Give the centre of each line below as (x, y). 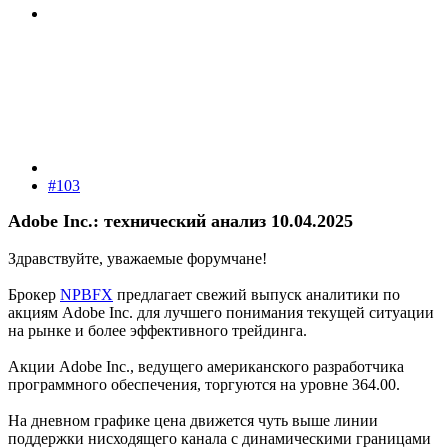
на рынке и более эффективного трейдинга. (157, 330)
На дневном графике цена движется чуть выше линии (193, 420)
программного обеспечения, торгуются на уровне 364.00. (204, 384)
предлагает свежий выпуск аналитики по (256, 294)
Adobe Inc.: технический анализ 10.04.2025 (180, 220)
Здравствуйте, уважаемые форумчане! (137, 258)
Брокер (34, 294)
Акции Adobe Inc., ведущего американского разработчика (206, 366)
